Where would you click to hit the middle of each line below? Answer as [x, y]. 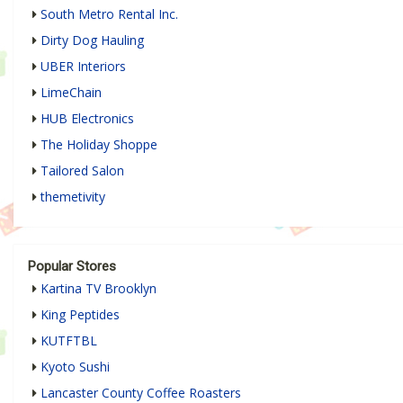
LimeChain [71, 92]
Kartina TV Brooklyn [99, 288]
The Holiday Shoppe [99, 144]
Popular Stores [72, 266]
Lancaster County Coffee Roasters [141, 392]
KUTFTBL [69, 340]
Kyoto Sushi [75, 366]
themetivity [73, 196]
